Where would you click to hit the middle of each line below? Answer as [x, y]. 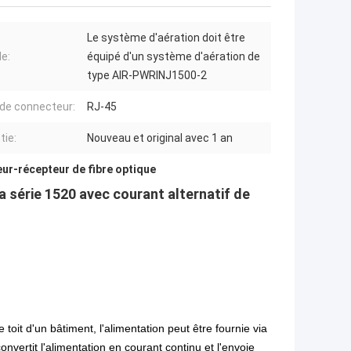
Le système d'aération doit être [166, 37]
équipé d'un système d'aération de [174, 56]
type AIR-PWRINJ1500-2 [147, 75]
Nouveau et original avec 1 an [160, 138]
